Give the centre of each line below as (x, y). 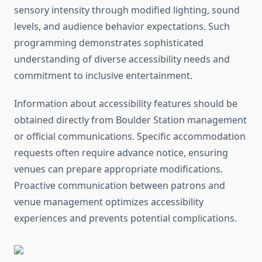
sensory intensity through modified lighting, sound (127, 10)
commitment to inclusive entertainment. (103, 76)
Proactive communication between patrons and (120, 186)
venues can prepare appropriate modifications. (118, 169)
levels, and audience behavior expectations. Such (122, 27)
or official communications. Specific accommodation (130, 137)
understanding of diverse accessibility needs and (122, 59)
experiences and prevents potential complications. (125, 218)
